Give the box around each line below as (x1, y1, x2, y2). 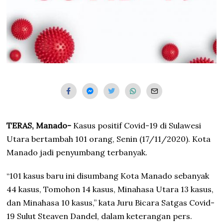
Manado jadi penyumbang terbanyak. (6, 147, 148, 157)
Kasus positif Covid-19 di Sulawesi (71, 120, 202, 130)
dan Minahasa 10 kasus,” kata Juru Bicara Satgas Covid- (6, 197, 215, 208)
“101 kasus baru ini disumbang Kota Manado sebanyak (6, 170, 210, 181)
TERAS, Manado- (6, 120, 72, 130)
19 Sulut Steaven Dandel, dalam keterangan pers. (6, 211, 193, 221)
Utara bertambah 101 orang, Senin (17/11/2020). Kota (6, 133, 211, 144)
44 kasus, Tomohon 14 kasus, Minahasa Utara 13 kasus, (6, 184, 214, 194)
